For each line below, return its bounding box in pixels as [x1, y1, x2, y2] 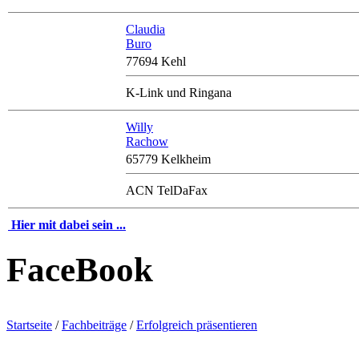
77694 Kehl [126, 54, 186, 69]
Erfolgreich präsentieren [136, 318, 257, 333]
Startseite [6, 318, 52, 333]
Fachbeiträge [62, 318, 127, 333]
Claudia [126, 22, 165, 37]
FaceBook [6, 251, 153, 289]
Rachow [126, 135, 168, 149]
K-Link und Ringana [126, 86, 232, 100]
